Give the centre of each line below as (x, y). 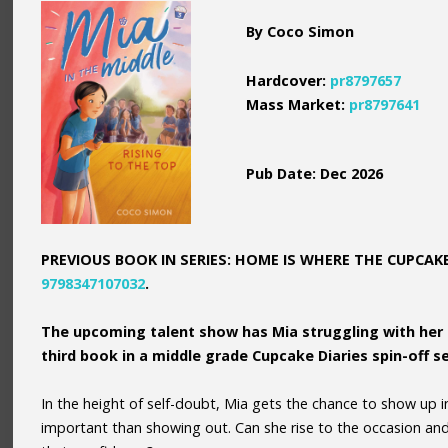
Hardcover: (288, 80)
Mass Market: (298, 104)
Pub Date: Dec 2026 (315, 173)
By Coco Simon (300, 31)
